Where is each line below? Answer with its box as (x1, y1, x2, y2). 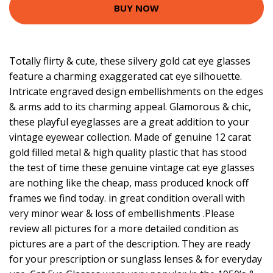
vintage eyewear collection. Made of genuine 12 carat (9, 130, 251, 144)
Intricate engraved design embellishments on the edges (9, 85, 263, 99)
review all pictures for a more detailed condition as (9, 222, 239, 236)
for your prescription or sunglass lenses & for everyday (9, 252, 262, 266)
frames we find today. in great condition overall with (9, 191, 245, 205)
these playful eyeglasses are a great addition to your (9, 115, 249, 129)
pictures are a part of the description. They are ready (9, 237, 250, 251)
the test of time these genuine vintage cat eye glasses (9, 161, 255, 175)
